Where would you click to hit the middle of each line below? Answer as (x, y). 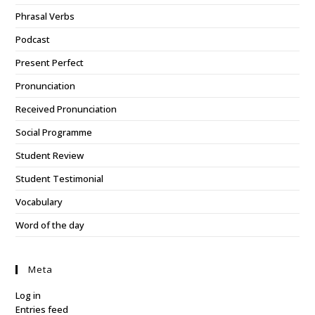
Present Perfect (50, 63)
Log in (28, 295)
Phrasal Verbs (45, 16)
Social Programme (54, 132)
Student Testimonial (60, 179)
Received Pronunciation (66, 109)
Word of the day (50, 225)
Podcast (33, 39)
